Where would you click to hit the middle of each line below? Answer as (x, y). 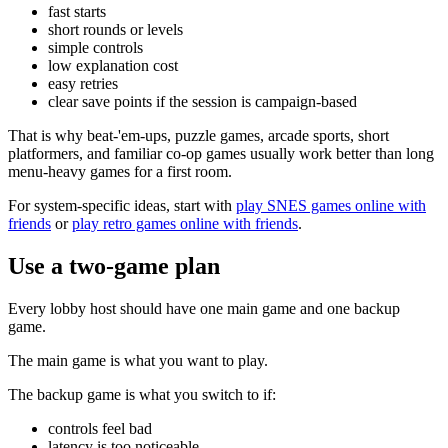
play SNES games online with (331, 205)
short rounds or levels (115, 29)
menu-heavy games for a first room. (120, 171)
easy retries (83, 83)
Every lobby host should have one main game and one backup (204, 308)
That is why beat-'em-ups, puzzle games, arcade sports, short (198, 135)
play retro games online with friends (185, 223)
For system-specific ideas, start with (122, 205)
